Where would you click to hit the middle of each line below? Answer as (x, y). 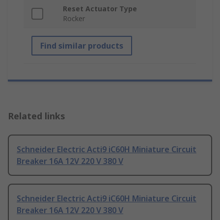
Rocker (74, 19)
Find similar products (82, 46)
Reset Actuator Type (100, 9)
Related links (37, 116)
